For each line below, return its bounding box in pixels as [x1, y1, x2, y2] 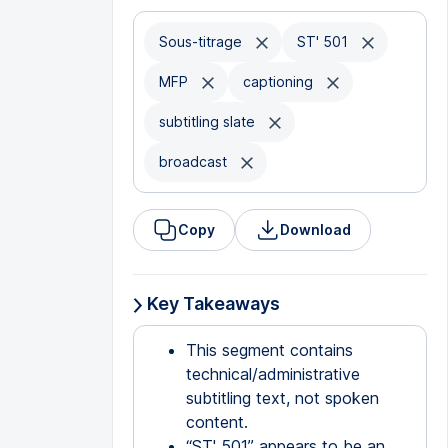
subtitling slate [158, 113, 259, 130]
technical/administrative [185, 364, 360, 384]
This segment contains [185, 340, 353, 360]
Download [279, 221, 351, 238]
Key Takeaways [142, 293, 280, 314]
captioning [242, 73, 317, 90]
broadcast [158, 153, 231, 170]
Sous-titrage [158, 33, 246, 50]
